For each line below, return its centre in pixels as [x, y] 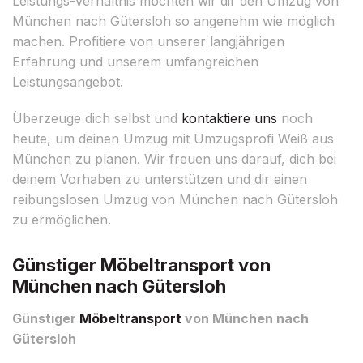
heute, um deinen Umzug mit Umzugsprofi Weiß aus [173, 138]
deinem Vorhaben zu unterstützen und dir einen [160, 179]
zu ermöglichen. [62, 219]
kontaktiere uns [229, 118]
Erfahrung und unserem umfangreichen [135, 61]
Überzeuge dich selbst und [97, 118]
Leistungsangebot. [68, 81]
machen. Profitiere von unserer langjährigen [148, 41]
